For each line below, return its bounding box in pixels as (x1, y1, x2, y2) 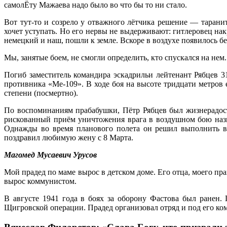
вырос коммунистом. (4, 177, 77, 186)
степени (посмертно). (4, 89, 78, 98)
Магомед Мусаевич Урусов (4, 150, 97, 160)
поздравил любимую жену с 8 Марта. (4, 133, 133, 142)
